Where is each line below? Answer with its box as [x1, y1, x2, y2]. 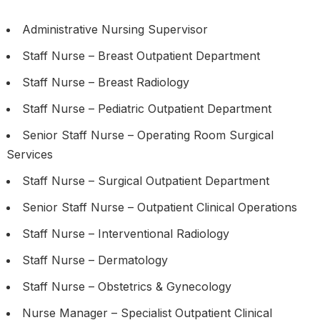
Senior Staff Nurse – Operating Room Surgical [21, 128, 274, 142]
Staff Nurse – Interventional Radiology [21, 226, 229, 241]
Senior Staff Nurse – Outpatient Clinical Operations [21, 200, 297, 214]
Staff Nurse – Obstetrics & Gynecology [21, 279, 231, 294]
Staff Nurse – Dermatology [21, 253, 168, 267]
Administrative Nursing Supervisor [21, 22, 208, 36]
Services [6, 147, 53, 161]
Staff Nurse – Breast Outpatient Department [21, 49, 260, 63]
